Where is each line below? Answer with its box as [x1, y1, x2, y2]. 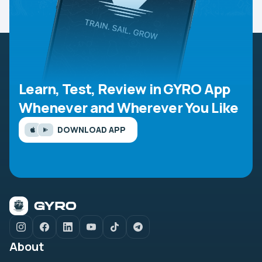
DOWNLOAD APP [57, 124, 126, 136]
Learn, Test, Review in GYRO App [19, 79, 230, 99]
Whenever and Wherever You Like [19, 98, 239, 118]
